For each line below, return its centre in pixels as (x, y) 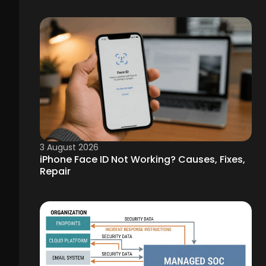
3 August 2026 (69, 148)
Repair (55, 172)
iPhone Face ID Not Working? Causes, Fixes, (142, 160)
